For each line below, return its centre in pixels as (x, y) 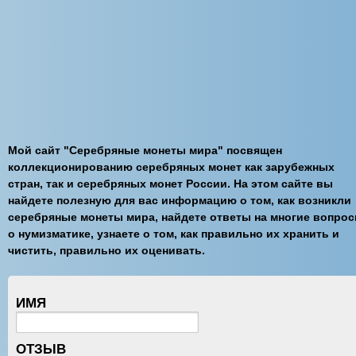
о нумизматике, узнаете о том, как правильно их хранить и (174, 234)
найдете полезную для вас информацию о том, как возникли (180, 200)
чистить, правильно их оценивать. (106, 250)
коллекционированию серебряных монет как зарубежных (171, 167)
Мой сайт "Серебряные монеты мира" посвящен (145, 150)
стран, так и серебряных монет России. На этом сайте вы (170, 184)
